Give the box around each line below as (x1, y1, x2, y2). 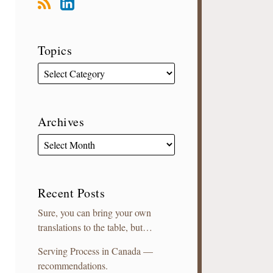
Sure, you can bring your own (38, 206, 152, 219)
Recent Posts (38, 185, 105, 201)
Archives (38, 113, 85, 130)
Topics (38, 42, 73, 58)
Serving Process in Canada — (38, 244, 154, 257)
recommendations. (38, 259, 108, 272)
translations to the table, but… (38, 221, 153, 233)
